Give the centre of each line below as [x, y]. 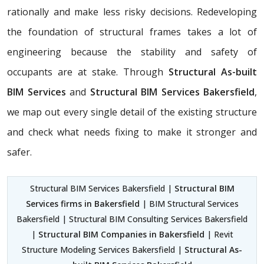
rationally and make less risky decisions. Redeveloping [132, 11]
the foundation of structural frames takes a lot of [132, 32]
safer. [19, 152]
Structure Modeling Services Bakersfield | [103, 249]
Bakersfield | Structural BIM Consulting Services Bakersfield [132, 219]
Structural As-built [213, 72]
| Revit [219, 234]
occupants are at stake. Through [88, 72]
